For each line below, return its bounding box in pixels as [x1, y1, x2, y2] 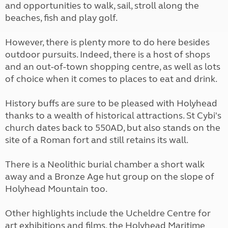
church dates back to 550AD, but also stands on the [5, 122, 220, 133]
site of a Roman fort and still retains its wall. [5, 134, 188, 146]
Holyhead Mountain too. [5, 183, 107, 194]
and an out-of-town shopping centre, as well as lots [5, 61, 220, 72]
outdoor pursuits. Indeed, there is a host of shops [5, 49, 210, 60]
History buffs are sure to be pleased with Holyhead [5, 98, 217, 109]
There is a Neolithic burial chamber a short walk [5, 159, 205, 170]
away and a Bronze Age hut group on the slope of [5, 171, 214, 182]
